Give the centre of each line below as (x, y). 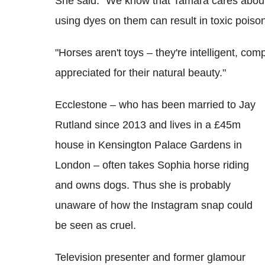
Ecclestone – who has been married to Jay (155, 104)
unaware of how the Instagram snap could (154, 205)
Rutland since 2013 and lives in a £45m (148, 125)
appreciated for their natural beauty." (140, 72)
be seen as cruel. (96, 225)
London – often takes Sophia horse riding (152, 165)
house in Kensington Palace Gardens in (148, 145)
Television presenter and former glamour (150, 257)
